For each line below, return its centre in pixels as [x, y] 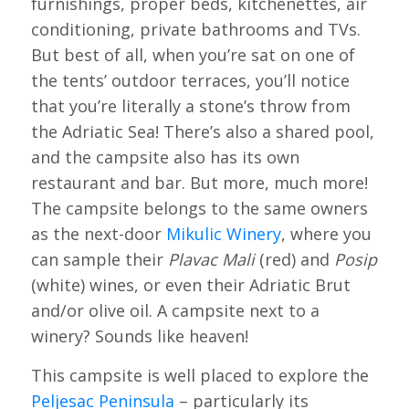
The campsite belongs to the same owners [199, 208]
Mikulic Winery [223, 234]
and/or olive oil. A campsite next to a [175, 310]
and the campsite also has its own [165, 157]
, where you [326, 234]
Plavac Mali [211, 259]
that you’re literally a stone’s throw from [190, 106]
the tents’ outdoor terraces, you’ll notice [190, 80]
